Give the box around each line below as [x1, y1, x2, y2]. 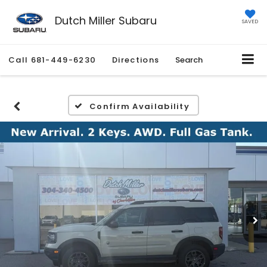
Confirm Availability [89, 101, 190, 113]
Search [175, 54, 203, 66]
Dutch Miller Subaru [54, 13, 157, 28]
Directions [112, 54, 160, 66]
